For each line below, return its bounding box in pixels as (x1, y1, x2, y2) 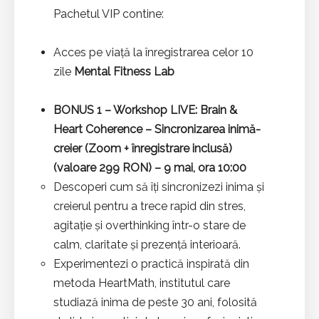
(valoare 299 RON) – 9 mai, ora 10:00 (53, 160, 246, 174)
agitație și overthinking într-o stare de (53, 218, 246, 232)
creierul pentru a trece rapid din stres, (53, 199, 246, 213)
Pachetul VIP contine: (53, 6, 164, 21)
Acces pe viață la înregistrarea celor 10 (53, 45, 253, 59)
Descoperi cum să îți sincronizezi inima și (53, 179, 264, 194)
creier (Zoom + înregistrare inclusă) (53, 141, 232, 155)
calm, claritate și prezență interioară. (53, 237, 241, 251)
